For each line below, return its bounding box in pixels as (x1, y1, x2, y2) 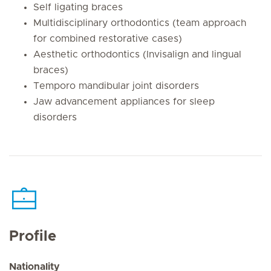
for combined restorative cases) (33, 33, 182, 44)
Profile (9, 229, 56, 244)
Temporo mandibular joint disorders (33, 80, 199, 91)
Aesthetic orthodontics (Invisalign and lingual (33, 49, 241, 59)
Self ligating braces (33, 2, 123, 12)
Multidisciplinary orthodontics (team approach (33, 18, 246, 28)
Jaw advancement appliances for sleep (33, 96, 215, 106)
